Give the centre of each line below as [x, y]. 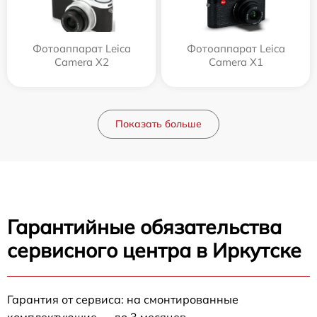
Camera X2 [81, 62]
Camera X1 [236, 62]
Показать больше [158, 124]
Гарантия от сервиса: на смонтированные [123, 299]
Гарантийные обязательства [144, 227]
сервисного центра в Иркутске [154, 250]
